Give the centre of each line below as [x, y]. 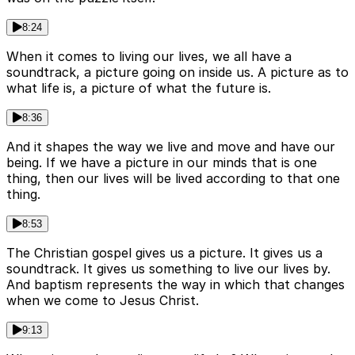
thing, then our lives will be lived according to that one [173, 179]
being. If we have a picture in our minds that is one [162, 163]
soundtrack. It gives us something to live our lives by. [168, 269]
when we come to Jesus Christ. [103, 301]
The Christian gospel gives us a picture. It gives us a [164, 253]
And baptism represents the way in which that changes [176, 285]
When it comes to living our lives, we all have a [149, 57]
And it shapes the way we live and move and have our [171, 147]
